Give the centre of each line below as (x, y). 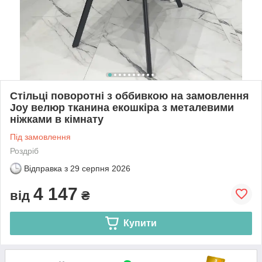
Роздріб (24, 151)
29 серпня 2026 (100, 168)
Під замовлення (40, 137)
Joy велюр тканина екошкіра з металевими (122, 107)
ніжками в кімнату (57, 119)
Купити (140, 223)
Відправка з (46, 168)
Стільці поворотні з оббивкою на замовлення (130, 96)
